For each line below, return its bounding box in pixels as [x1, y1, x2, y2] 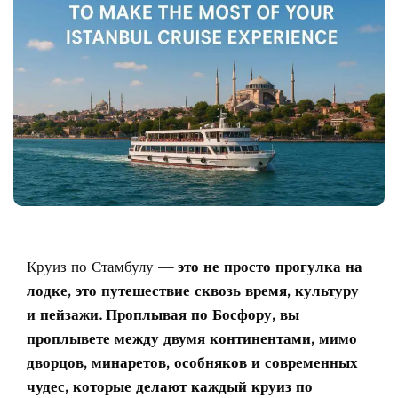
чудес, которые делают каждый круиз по [27, 376, 313, 396]
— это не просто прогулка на [154, 256, 362, 276]
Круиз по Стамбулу [27, 256, 154, 276]
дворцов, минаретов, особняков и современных [27, 352, 358, 372]
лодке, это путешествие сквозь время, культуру [27, 280, 359, 300]
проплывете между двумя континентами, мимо [27, 328, 357, 348]
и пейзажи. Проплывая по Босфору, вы [27, 304, 299, 324]
